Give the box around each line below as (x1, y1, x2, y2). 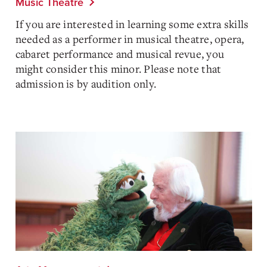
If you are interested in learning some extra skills (15, 17, 249, 31)
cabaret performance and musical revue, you (15, 46, 224, 61)
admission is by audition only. (15, 76, 156, 91)
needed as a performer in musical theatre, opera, (15, 32, 244, 46)
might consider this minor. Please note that (15, 61, 222, 76)
